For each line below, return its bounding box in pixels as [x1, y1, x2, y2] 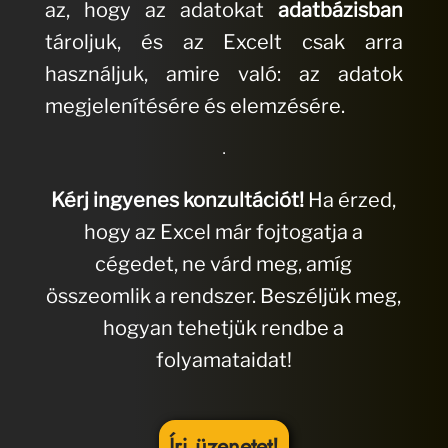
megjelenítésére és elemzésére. [44, 94, 345, 119]
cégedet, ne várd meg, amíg [95, 252, 353, 277]
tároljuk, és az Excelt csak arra [44, 30, 404, 55]
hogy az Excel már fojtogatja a [84, 220, 364, 245]
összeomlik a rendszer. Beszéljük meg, [46, 284, 402, 309]
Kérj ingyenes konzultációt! [51, 188, 305, 213]
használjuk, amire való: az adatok [44, 62, 404, 87]
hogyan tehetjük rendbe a [103, 316, 345, 341]
